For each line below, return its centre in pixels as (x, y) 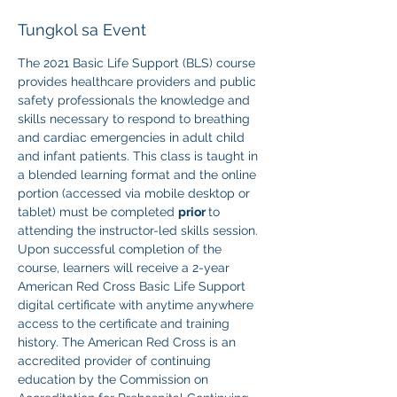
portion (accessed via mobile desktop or (136, 193)
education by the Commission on (115, 379)
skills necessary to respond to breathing (136, 119)
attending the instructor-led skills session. (140, 230)
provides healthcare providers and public (139, 82)
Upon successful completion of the (121, 249)
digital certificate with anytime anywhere (137, 305)
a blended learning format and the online (139, 175)
